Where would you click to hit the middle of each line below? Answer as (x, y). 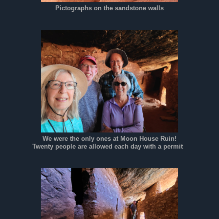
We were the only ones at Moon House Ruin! (109, 139)
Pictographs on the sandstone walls (109, 9)
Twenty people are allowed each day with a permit (109, 147)
